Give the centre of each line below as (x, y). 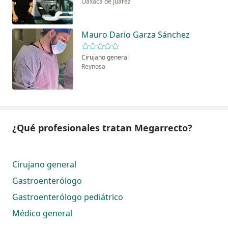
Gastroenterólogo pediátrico (68, 197)
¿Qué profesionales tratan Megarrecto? (102, 128)
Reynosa (93, 67)
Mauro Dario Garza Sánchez (136, 35)
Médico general (42, 213)
